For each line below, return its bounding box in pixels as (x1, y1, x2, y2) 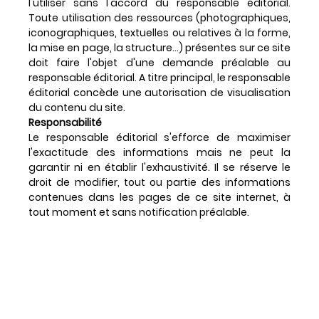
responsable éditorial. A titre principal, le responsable (28, 70, 291, 85)
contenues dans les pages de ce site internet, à (28, 189, 291, 204)
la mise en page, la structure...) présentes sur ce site (28, 40, 291, 55)
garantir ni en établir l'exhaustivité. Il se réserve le (28, 159, 291, 174)
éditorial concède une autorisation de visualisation (28, 85, 291, 100)
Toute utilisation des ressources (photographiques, (28, 10, 291, 25)
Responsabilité (28, 115, 102, 130)
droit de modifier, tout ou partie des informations (28, 174, 291, 189)
